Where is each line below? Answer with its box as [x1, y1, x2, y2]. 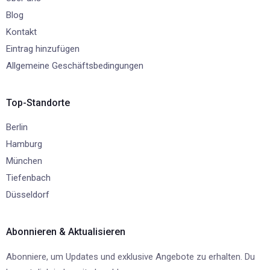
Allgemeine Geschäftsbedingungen [6, 60, 143, 72]
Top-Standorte [6, 97, 70, 109]
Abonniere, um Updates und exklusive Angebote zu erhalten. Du [6, 251, 255, 263]
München [6, 155, 42, 167]
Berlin [6, 122, 28, 133]
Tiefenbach [6, 172, 51, 184]
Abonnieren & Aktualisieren [6, 226, 125, 238]
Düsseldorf [6, 189, 49, 201]
